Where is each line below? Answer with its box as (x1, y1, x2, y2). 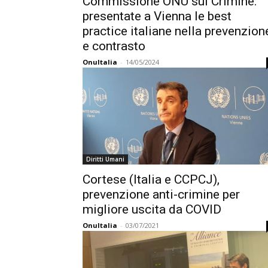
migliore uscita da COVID (83, 202, 221, 217)
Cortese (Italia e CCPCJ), (83, 172, 220, 187)
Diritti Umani (86, 155, 124, 163)
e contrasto (83, 39, 145, 53)
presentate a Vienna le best (83, 9, 232, 23)
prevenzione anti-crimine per (83, 187, 240, 202)
